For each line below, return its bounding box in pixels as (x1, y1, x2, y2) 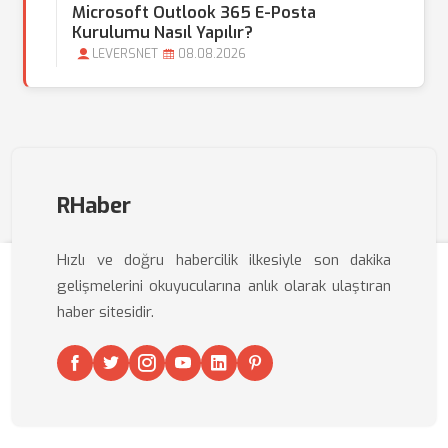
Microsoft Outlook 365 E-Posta (72, 2, 316, 23)
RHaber (57, 191, 131, 220)
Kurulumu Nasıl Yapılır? (72, 22, 253, 43)
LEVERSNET (92, 46, 158, 62)
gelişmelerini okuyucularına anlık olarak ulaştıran (57, 276, 391, 296)
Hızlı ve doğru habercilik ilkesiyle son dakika (57, 250, 391, 270)
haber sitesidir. (57, 302, 154, 322)
